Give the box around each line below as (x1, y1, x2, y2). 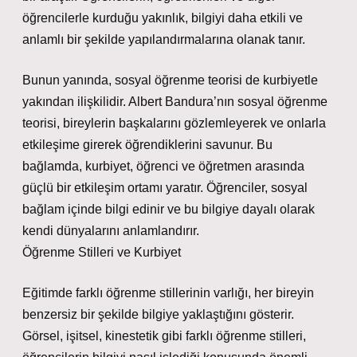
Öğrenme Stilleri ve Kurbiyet (22, 245, 181, 259)
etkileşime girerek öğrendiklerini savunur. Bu (22, 138, 273, 151)
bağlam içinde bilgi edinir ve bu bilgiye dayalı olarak (22, 202, 315, 216)
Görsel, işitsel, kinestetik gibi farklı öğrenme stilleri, (22, 329, 306, 343)
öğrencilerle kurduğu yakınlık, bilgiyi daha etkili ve (22, 11, 303, 25)
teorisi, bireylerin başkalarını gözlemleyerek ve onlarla (22, 116, 326, 130)
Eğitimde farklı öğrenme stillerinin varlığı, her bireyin (22, 286, 314, 300)
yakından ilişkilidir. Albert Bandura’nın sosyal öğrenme (22, 95, 328, 108)
